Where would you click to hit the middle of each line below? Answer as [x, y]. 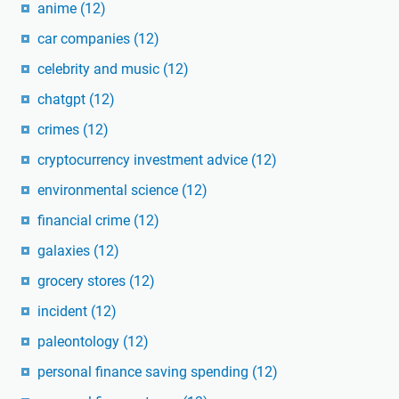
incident [64, 311]
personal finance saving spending [145, 371]
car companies [85, 38]
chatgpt [63, 99]
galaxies [65, 250]
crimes [60, 129]
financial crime [85, 220]
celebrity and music [100, 69]
